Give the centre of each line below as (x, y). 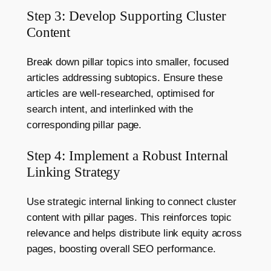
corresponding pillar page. (84, 125)
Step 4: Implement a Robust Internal (127, 155)
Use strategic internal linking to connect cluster (131, 201)
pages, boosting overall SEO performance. (121, 249)
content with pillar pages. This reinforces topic (129, 217)
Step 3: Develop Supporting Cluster (126, 16)
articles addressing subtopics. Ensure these (124, 78)
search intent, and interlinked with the (109, 109)
